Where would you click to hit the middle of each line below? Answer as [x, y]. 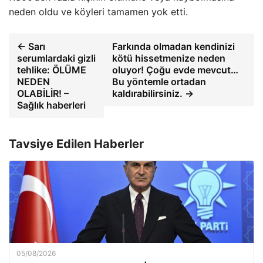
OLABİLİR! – [43, 93]
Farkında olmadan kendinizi [174, 46]
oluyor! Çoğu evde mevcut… [176, 70]
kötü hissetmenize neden [169, 58]
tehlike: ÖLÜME [52, 70]
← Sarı [31, 46]
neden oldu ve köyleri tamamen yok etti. [98, 12]
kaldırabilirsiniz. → [153, 93]
